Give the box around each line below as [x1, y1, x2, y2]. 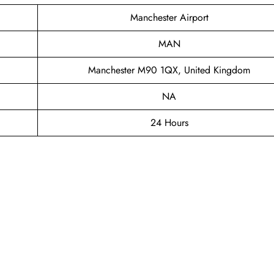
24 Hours [150, 115, 188, 130]
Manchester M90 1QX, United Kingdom [88, 62, 250, 77]
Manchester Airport [130, 10, 209, 24]
